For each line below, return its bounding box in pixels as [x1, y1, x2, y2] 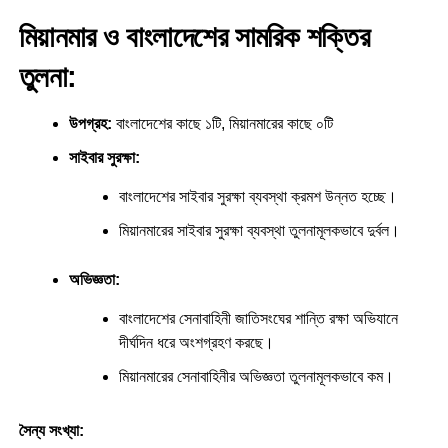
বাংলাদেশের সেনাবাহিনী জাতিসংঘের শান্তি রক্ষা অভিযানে [118, 310, 398, 328]
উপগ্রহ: [68, 115, 112, 133]
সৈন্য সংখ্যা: [18, 422, 84, 440]
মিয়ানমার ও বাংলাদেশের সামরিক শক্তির [18, 21, 369, 54]
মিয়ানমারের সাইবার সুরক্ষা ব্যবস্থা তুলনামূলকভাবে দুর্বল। [118, 222, 400, 240]
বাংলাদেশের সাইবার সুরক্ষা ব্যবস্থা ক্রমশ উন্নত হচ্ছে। [118, 188, 397, 206]
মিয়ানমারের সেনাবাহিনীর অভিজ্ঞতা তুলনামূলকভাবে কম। [118, 368, 394, 386]
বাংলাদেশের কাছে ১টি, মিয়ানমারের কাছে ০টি [111, 115, 333, 133]
